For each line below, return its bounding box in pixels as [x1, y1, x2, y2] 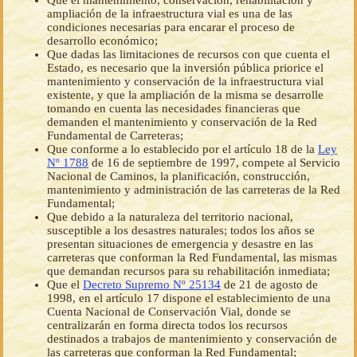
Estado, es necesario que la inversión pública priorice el [47, 61, 324, 75]
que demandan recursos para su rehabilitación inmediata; [47, 265, 330, 278]
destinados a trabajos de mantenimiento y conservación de [47, 332, 337, 346]
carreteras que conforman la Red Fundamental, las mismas [47, 251, 337, 265]
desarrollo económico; [47, 34, 158, 48]
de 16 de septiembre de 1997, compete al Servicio [88, 156, 340, 170]
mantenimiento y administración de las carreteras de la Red [47, 183, 340, 197]
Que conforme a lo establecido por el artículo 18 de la [47, 143, 318, 156]
